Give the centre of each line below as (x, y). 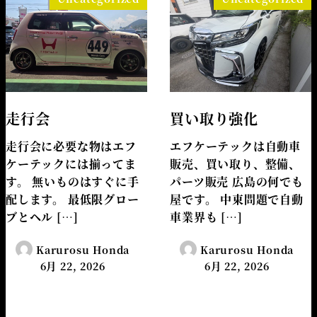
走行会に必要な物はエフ (71, 146)
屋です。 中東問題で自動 (237, 199)
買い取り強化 (214, 118)
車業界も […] (206, 217)
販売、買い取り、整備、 (235, 163)
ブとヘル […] (42, 217)
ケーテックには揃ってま (71, 163)
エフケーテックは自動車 (235, 146)
